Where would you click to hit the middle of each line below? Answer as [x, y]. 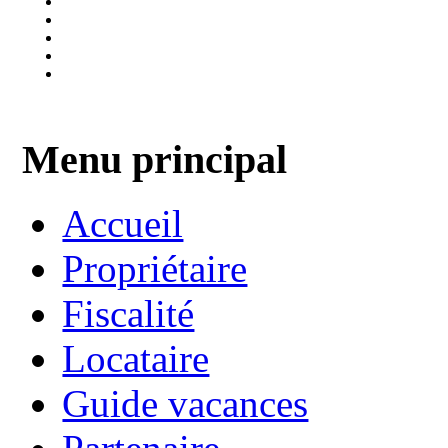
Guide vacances [185, 404]
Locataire [136, 359]
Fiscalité [128, 314]
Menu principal [155, 159]
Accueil [123, 224]
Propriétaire [155, 269]
